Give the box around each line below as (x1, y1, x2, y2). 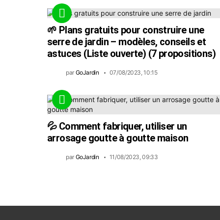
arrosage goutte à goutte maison (47, 132, 189, 144)
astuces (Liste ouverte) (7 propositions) (47, 47, 216, 59)
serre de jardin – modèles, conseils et (47, 35, 206, 48)
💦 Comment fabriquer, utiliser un (47, 120, 187, 132)
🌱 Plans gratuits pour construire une (47, 24, 204, 36)
